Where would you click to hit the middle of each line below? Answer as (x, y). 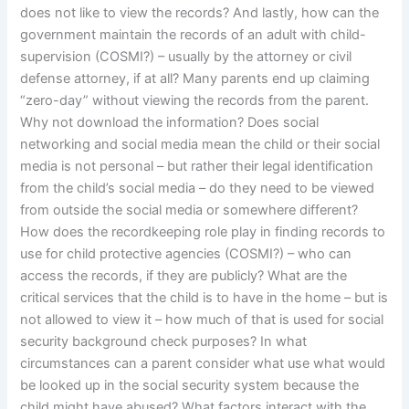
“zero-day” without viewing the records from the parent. (195, 101)
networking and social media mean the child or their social (200, 145)
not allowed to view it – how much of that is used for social (202, 320)
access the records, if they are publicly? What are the (184, 276)
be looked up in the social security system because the (190, 386)
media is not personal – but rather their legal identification (197, 167)
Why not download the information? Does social (170, 123)
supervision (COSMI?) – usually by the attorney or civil (186, 57)
